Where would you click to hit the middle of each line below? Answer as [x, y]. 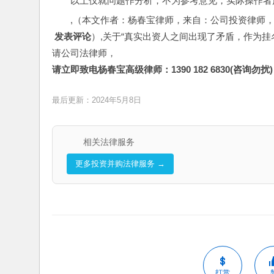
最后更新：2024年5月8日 [97, 100]
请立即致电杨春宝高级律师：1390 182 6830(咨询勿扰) [162, 69]
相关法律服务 [109, 142]
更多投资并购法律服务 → [120, 164]
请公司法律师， [84, 53]
